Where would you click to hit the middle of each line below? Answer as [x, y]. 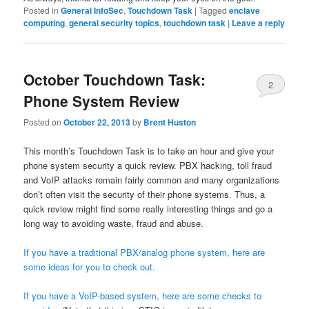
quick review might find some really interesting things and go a [148, 208]
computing [44, 22]
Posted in [41, 10]
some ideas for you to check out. [90, 266]
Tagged [213, 10]
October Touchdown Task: [115, 80]
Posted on [44, 122]
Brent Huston [170, 122]
